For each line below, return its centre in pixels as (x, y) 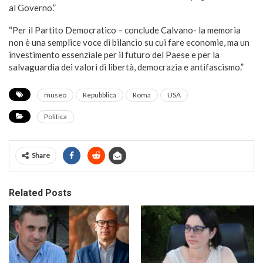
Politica (55, 116)
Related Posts (40, 193)
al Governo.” (32, 7)
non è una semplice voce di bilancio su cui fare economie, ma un (129, 42)
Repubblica (100, 95)
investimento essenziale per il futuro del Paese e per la (114, 54)
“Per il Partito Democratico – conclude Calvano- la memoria (125, 30)
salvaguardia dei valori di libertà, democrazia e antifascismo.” (126, 67)
